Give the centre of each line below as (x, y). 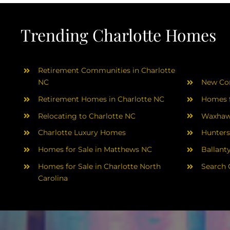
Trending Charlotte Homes (118, 35)
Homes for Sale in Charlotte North (99, 166)
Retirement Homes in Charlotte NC (101, 99)
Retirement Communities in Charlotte (106, 71)
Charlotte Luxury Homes (82, 133)
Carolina (53, 178)
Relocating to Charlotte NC (87, 116)
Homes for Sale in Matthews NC (95, 150)
